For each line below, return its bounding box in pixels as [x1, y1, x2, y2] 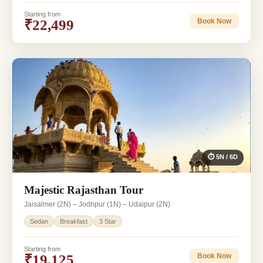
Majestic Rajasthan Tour [24, 183, 143, 196]
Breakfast [60, 217, 87, 225]
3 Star [99, 217, 116, 225]
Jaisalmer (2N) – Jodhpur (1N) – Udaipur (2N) [24, 200, 170, 208]
